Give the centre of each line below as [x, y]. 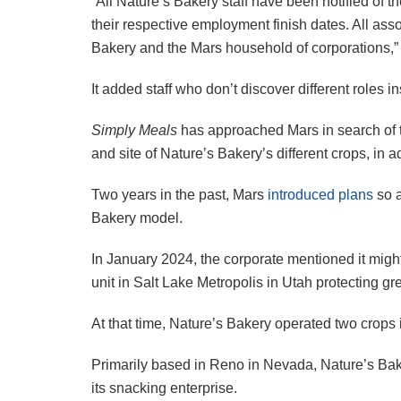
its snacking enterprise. [164, 388]
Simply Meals [134, 131]
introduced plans [320, 195]
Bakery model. [137, 218]
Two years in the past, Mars [179, 195]
